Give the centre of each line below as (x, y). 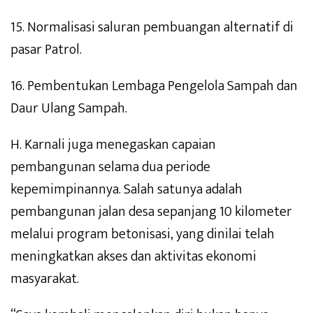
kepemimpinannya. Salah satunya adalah (126, 190)
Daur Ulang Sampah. (69, 109)
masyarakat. (45, 279)
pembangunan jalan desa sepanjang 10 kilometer (151, 212)
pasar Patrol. (46, 50)
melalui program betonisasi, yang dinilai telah (143, 234)
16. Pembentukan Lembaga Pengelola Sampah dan (154, 86)
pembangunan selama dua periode (110, 167)
